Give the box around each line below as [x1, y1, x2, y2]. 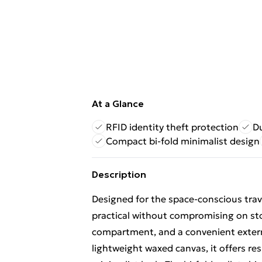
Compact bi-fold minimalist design [106, 135, 260, 147]
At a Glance [92, 98, 144, 109]
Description [92, 168, 146, 180]
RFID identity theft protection [106, 121, 239, 133]
